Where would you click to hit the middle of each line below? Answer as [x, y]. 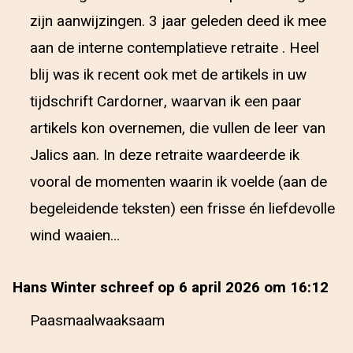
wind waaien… [75, 236]
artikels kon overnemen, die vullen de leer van [178, 128]
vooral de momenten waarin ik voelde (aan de [178, 182]
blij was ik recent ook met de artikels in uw [168, 75]
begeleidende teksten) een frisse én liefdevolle [182, 209]
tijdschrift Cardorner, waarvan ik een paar [166, 102]
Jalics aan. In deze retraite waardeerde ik [165, 155]
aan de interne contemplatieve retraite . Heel [175, 48]
